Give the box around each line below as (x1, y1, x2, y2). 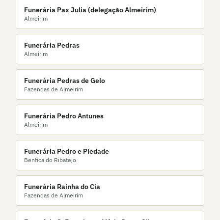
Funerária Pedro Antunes (24, 111, 104, 120)
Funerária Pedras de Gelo (24, 76, 105, 85)
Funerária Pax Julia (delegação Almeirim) (24, 5, 156, 14)
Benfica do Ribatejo (24, 156, 76, 164)
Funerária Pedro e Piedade (24, 147, 109, 156)
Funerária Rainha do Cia (24, 182, 100, 191)
